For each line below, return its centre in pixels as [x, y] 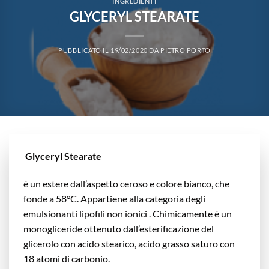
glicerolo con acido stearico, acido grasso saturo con [129, 243]
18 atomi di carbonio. [67, 258]
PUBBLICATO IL [85, 50]
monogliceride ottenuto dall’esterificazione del [119, 228]
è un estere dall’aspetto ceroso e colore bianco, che [126, 183]
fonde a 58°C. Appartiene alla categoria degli [114, 198]
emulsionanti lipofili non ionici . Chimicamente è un [128, 213]
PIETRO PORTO [185, 50]
